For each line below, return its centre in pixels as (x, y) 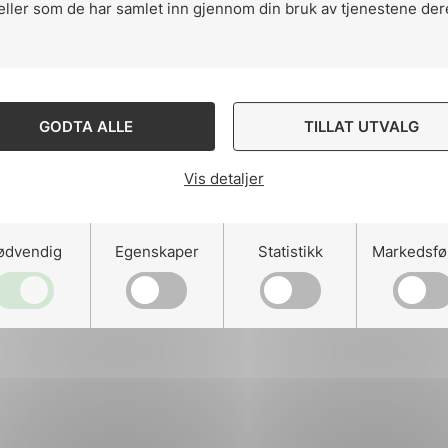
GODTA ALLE (86, 126)
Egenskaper (156, 252)
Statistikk (290, 252)
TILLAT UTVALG (362, 126)
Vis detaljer (224, 178)
